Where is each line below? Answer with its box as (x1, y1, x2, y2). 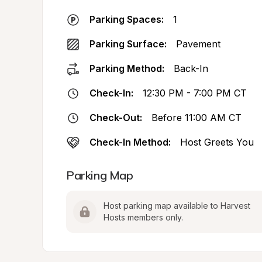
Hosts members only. (104, 212, 183, 222)
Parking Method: (89, 63, 164, 74)
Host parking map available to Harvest (104, 201, 250, 211)
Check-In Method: (89, 136, 171, 148)
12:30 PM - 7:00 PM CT (143, 87, 247, 99)
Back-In (174, 63, 208, 74)
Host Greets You (180, 136, 254, 148)
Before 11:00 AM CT (151, 112, 242, 123)
